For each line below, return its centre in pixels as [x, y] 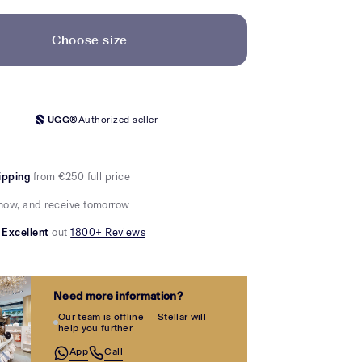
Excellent [27, 233]
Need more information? [118, 297]
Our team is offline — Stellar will [132, 317]
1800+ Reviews [108, 233]
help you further [96, 328]
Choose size [90, 40]
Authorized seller [118, 120]
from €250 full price [80, 177]
